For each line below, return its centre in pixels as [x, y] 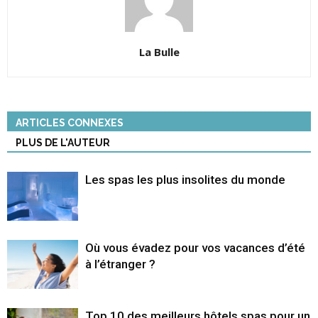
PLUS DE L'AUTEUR [63, 143]
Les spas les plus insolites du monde [185, 180]
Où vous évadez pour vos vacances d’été [195, 248]
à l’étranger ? [120, 264]
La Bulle [159, 52]
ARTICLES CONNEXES [70, 123]
